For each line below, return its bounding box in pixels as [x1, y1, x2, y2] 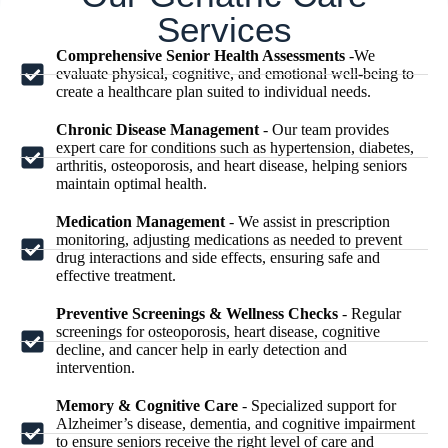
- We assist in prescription [225, 213, 391, 230]
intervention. [56, 359, 136, 376]
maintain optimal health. [56, 175, 208, 192]
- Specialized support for [238, 397, 397, 414]
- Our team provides [263, 121, 390, 138]
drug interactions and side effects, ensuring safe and [56, 249, 381, 266]
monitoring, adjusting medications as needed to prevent [56, 231, 403, 248]
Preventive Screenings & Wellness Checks [56, 305, 339, 322]
